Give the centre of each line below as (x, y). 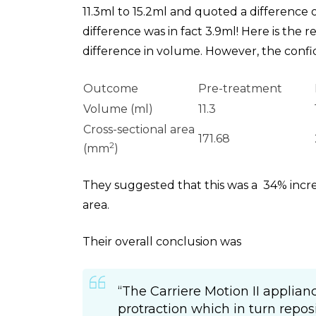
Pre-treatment (240, 89)
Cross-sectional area (139, 129)
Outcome (111, 89)
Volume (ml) (118, 109)
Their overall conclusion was (162, 242)
